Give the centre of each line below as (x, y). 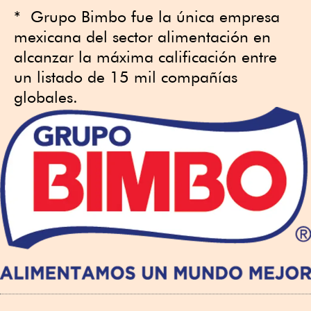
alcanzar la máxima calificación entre (145, 57)
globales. (46, 97)
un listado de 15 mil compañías (126, 77)
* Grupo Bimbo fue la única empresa (147, 16)
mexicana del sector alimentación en (142, 36)
